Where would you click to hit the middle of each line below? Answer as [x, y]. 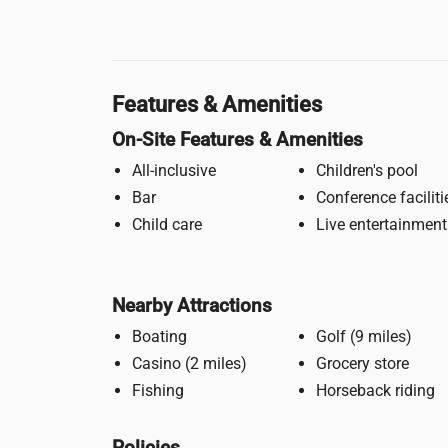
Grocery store [362, 364]
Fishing [158, 391]
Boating [159, 336]
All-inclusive [174, 170]
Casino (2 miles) [216, 364]
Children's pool [367, 170]
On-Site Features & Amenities [237, 139]
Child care [167, 225]
